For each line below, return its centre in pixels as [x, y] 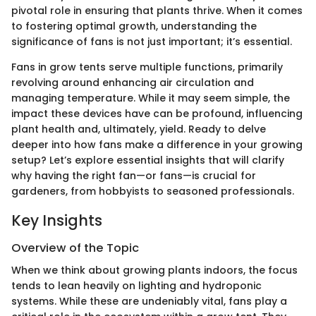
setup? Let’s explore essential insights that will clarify [148, 160]
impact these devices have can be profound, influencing [157, 113]
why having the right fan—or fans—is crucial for [134, 175]
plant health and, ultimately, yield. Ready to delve [139, 129]
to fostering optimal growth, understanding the [134, 26]
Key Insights [57, 220]
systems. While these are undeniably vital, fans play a [149, 302]
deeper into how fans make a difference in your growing [157, 144]
